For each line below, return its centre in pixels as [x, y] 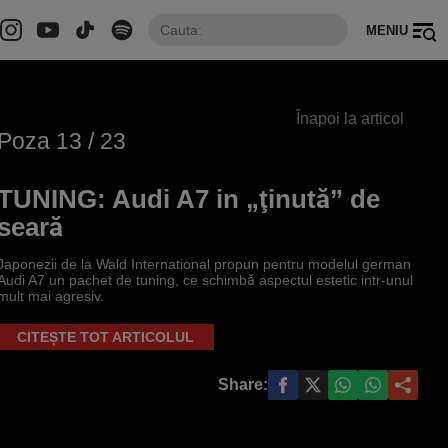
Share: [243, 384]
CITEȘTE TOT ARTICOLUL [105, 337]
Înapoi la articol [352, 118]
